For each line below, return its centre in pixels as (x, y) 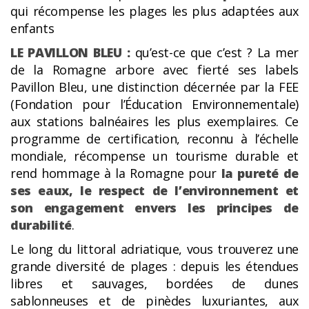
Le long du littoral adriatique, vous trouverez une (154, 249)
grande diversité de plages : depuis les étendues (154, 267)
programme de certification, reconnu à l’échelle (154, 139)
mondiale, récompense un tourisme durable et (154, 156)
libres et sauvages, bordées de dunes (154, 284)
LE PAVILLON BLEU (66, 53)
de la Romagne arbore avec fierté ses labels (154, 70)
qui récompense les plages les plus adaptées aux (154, 11)
